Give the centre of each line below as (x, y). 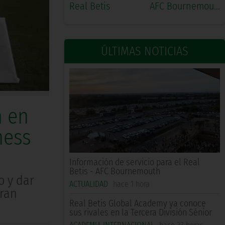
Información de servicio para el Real (135, 162)
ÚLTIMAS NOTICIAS (145, 51)
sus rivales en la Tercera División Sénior (141, 213)
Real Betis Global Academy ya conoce (138, 204)
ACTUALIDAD (89, 184)
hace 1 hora (131, 184)
